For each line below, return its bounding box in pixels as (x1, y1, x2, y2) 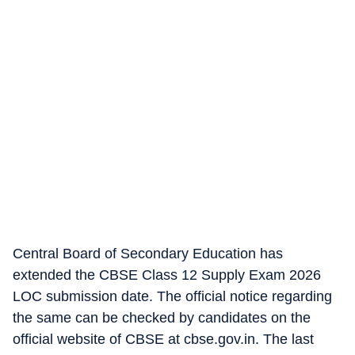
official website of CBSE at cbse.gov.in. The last (13, 331, 314, 347)
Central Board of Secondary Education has (13, 246, 283, 261)
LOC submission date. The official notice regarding (13, 288, 332, 304)
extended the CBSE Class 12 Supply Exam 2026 (13, 267, 321, 283)
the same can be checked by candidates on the (13, 310, 311, 326)
